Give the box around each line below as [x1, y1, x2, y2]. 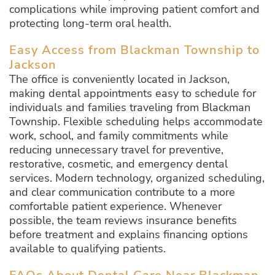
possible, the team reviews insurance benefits [9, 213, 237, 228]
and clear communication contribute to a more [9, 185, 235, 200]
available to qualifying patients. [9, 241, 166, 257]
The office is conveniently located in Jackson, [9, 72, 230, 87]
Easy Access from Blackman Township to [9, 42, 260, 59]
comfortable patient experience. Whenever [9, 199, 222, 214]
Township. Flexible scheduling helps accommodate [9, 114, 263, 130]
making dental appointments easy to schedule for [9, 86, 256, 101]
